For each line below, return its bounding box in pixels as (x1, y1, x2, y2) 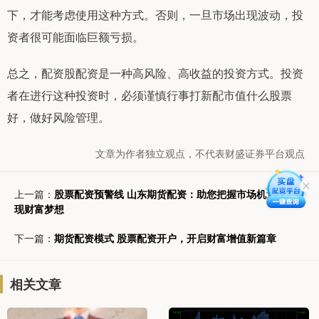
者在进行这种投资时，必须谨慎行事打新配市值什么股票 (7, 87, 292, 104)
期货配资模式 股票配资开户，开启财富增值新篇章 (54, 231, 276, 246)
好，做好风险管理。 (7, 109, 110, 126)
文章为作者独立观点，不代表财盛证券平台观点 (95, 146, 305, 161)
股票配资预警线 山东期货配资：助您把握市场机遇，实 (54, 187, 296, 202)
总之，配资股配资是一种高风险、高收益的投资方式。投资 (7, 65, 303, 82)
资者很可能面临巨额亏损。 (7, 28, 144, 46)
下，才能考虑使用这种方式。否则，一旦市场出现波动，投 (7, 6, 303, 23)
